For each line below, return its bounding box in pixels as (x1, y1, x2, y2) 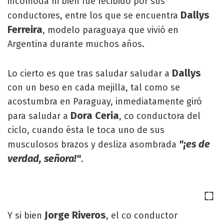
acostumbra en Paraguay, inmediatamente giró (7, 96, 202, 107)
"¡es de (179, 138, 210, 150)
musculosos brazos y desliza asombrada (7, 139, 179, 150)
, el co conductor (106, 210, 177, 221)
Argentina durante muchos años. (7, 38, 144, 49)
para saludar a (7, 110, 70, 121)
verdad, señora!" (7, 152, 81, 164)
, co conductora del (119, 110, 200, 121)
